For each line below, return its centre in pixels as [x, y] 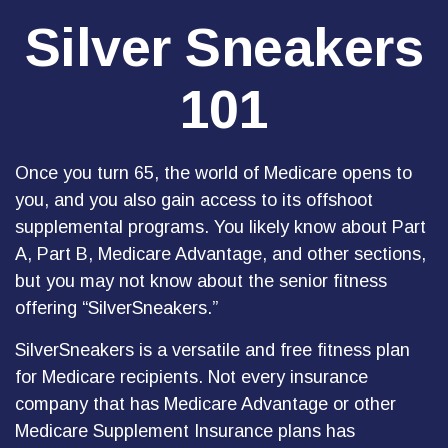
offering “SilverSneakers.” [116, 308]
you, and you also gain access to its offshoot [194, 200]
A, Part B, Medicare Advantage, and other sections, [220, 254]
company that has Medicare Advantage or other [205, 404]
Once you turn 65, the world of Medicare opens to [213, 173]
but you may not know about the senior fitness [201, 281]
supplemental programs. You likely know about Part [220, 227]
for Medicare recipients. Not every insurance [191, 377]
